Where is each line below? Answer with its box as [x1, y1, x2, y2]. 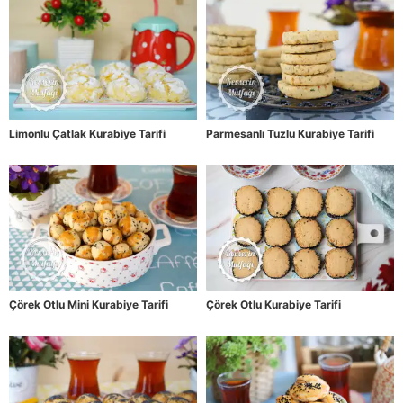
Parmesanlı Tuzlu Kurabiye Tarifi [206, 127, 374, 141]
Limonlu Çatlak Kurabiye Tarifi [9, 127, 166, 141]
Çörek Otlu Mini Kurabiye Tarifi [9, 297, 168, 311]
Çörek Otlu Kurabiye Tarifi [206, 297, 341, 311]
